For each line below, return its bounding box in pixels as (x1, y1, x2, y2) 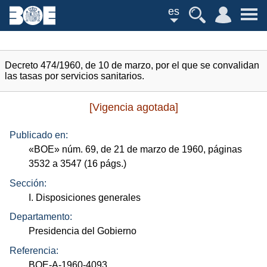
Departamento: (10, 212, 72, 222)
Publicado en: (10, 130, 68, 141)
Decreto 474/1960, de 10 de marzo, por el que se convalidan (5, 60, 259, 70)
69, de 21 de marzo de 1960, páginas (83, 144, 243, 155)
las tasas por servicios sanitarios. (5, 71, 144, 81)
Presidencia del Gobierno (29, 226, 137, 237)
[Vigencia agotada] (89, 101, 178, 113)
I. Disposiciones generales (29, 192, 141, 203)
